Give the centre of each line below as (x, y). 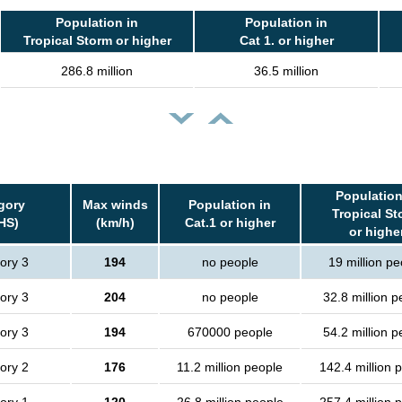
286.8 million (97, 71)
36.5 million (286, 71)
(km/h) (115, 223)
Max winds (115, 205)
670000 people (230, 332)
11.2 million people (230, 367)
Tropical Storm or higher (97, 41)
